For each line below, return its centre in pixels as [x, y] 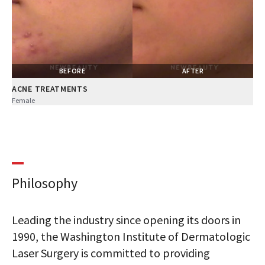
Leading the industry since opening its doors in [126, 219]
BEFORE [72, 70]
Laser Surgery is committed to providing [111, 253]
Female [23, 100]
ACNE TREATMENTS [50, 88]
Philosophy [45, 183]
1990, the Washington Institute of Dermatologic [131, 236]
